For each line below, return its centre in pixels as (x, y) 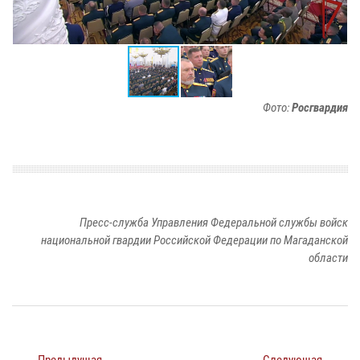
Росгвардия (320, 107)
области (328, 258)
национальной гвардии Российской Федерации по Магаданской (194, 240)
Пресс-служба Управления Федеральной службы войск (214, 222)
